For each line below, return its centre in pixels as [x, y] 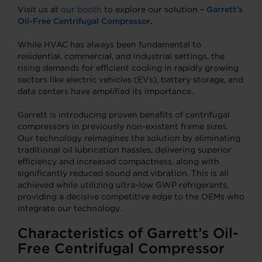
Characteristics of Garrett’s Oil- [128, 233]
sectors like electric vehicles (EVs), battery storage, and [130, 80]
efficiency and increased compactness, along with [118, 161]
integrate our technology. [69, 208]
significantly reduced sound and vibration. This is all [123, 173]
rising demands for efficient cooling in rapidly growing [128, 68]
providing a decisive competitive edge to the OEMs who [131, 196]
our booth [81, 9]
